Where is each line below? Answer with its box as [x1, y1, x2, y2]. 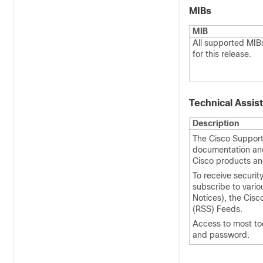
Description [193, 119, 239, 128]
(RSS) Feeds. [193, 204, 242, 214]
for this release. [193, 49, 251, 59]
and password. [193, 230, 249, 240]
